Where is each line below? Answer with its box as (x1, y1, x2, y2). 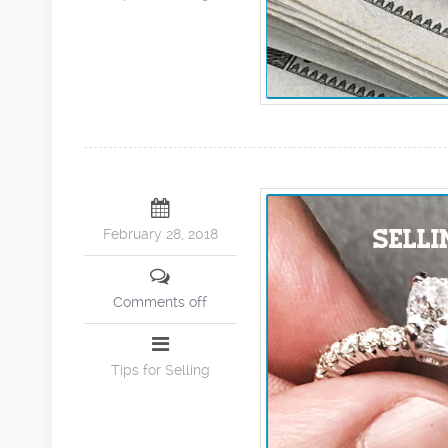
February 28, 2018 (102, 226, 218, 243)
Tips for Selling (110, 362, 210, 379)
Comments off (113, 294, 208, 311)
